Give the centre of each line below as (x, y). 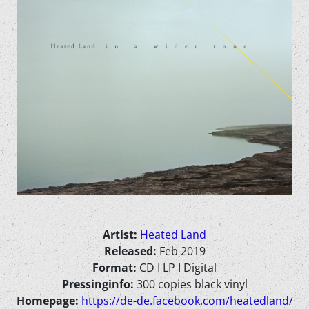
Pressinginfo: (99, 284)
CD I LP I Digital (178, 268)
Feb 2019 (182, 251)
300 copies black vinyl (192, 284)
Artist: (121, 235)
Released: (131, 251)
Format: (116, 268)
